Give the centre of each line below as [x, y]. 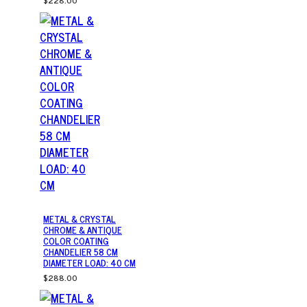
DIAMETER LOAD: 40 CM [89, 263]
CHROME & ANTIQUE [83, 230]
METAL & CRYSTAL [79, 219]
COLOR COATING [76, 241]
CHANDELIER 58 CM [81, 252]
